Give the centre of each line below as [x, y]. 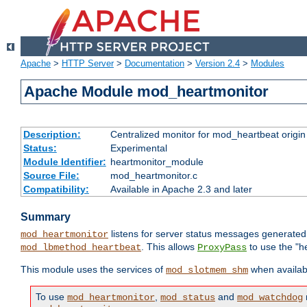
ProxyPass [222, 248]
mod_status [188, 298]
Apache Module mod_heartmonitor [147, 92]
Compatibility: [56, 189]
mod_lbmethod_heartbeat [81, 248]
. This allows [169, 247]
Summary [46, 217]
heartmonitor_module [157, 162]
